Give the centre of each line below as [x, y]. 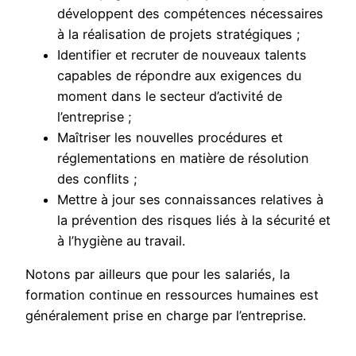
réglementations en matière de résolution [183, 158]
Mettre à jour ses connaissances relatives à [190, 199]
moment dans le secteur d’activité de [170, 96]
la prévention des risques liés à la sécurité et [194, 220]
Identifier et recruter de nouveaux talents [182, 54]
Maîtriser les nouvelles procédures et [170, 137]
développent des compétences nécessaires [190, 13]
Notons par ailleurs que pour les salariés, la [158, 275]
